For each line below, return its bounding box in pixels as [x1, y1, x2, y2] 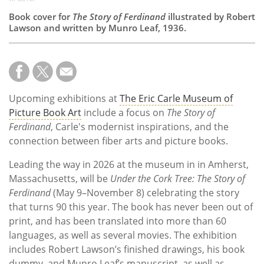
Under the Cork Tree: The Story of [110, 172, 245, 186]
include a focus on [81, 106, 167, 120]
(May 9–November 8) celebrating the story [53, 186, 239, 200]
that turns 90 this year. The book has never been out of [9, 200, 253, 214]
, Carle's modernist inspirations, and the [51, 120, 229, 134]
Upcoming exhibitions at [9, 92, 120, 105]
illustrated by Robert [168, 11, 255, 23]
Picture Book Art [9, 106, 81, 120]
